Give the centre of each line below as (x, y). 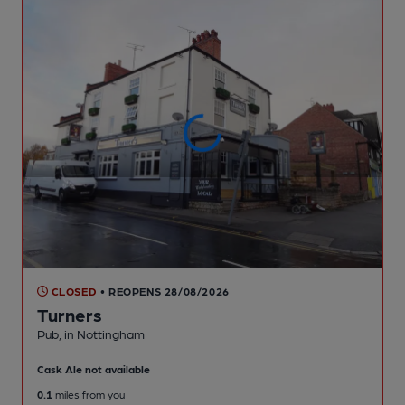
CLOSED (73, 291)
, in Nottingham (102, 333)
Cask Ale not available (94, 368)
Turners (70, 314)
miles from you (89, 394)
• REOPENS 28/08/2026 (165, 291)
